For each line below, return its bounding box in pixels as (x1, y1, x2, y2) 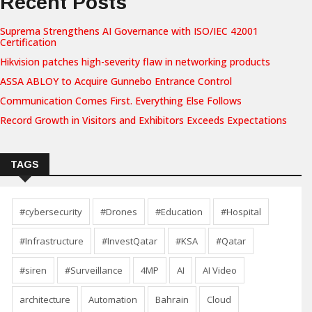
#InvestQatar (102, 235, 157, 248)
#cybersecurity (19, 205, 82, 219)
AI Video (203, 264, 237, 277)
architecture (19, 293, 70, 306)
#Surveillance (65, 264, 123, 277)
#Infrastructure (19, 235, 84, 248)
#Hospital (221, 205, 261, 219)
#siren (19, 264, 47, 277)
